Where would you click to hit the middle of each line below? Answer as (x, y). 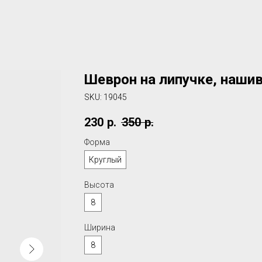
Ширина (100, 228)
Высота (99, 185)
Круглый (105, 160)
